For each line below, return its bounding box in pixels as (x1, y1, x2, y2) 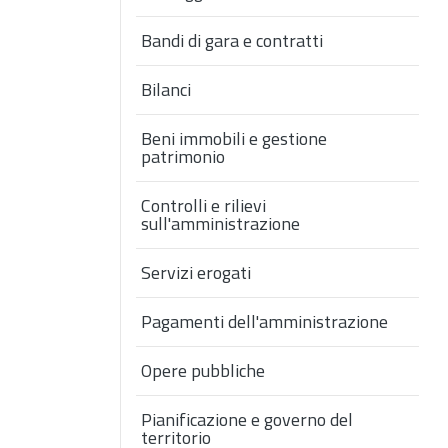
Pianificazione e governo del (141, 406, 353, 434)
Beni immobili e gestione (141, 125, 327, 153)
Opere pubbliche (141, 357, 265, 385)
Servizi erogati (141, 259, 251, 287)
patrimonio (141, 143, 225, 171)
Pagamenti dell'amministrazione (141, 308, 388, 336)
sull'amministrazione (141, 210, 300, 238)
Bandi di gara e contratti (141, 27, 323, 55)
